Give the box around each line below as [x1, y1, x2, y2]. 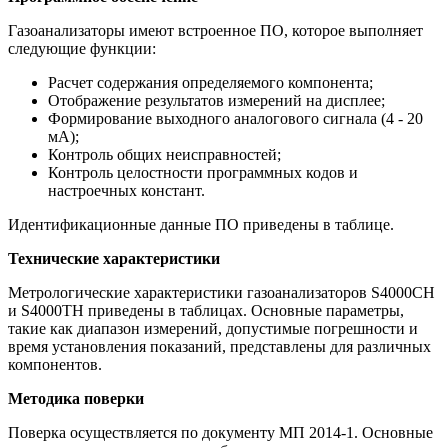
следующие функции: [8, 40, 156, 58]
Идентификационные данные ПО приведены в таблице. [8, 216, 394, 234]
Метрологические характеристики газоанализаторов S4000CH [8, 284, 435, 302]
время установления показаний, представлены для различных [8, 338, 431, 356]
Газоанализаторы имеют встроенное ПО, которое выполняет [8, 22, 423, 40]
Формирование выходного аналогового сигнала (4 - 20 [48, 110, 423, 128]
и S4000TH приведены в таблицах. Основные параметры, [8, 302, 404, 320]
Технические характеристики [8, 250, 220, 268]
